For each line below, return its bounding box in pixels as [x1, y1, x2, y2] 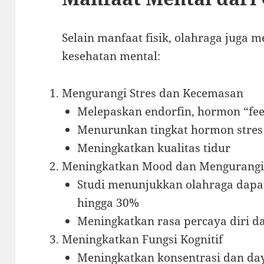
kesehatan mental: [62, 48, 161, 64]
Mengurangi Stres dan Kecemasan [62, 85, 244, 101]
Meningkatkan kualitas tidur [77, 140, 230, 156]
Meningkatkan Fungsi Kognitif [62, 231, 223, 247]
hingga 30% [77, 194, 139, 210]
